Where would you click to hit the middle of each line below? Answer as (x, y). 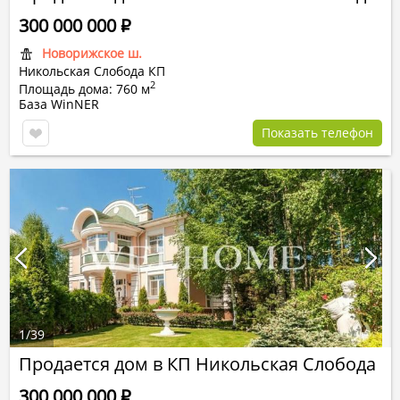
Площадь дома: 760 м (84, 89)
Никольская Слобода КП (92, 71)
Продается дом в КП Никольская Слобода (197, 364)
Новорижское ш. (92, 53)
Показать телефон (317, 133)
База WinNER (59, 104)
